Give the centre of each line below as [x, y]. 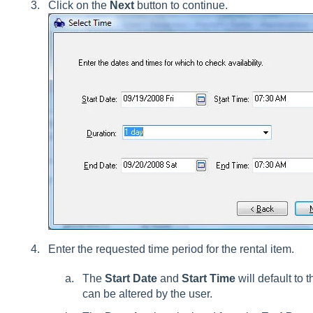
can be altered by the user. [150, 294]
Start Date [131, 279]
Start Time [208, 279]
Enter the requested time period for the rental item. [171, 249]
